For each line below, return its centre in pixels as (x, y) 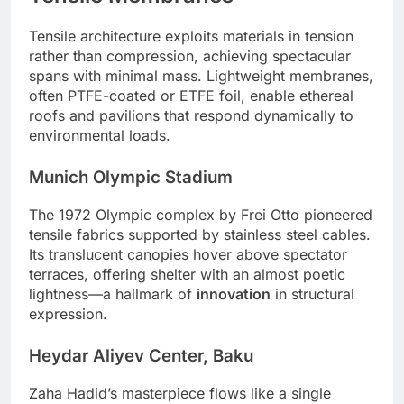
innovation (234, 294)
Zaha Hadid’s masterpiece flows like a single (180, 393)
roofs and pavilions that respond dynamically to (191, 116)
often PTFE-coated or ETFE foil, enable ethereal (191, 96)
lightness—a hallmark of (113, 294)
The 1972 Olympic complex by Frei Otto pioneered (201, 214)
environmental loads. (100, 136)
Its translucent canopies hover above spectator (188, 254)
